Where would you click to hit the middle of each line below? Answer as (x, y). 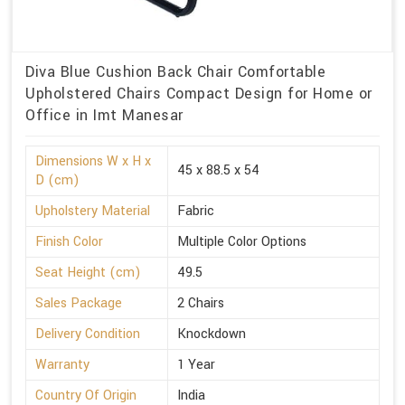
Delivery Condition (88, 334)
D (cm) (57, 181)
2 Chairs (201, 304)
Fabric (196, 212)
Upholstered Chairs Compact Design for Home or (199, 94)
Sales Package (79, 304)
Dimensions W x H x (93, 162)
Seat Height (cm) (88, 273)
